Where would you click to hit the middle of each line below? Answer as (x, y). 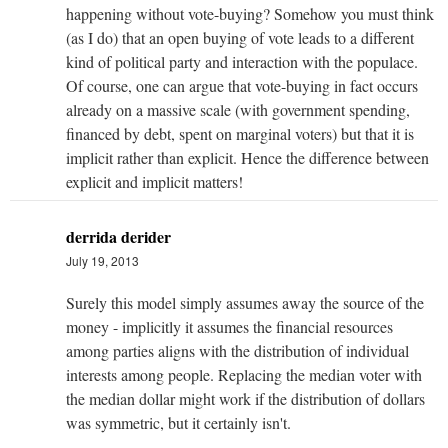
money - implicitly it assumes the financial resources (229, 326)
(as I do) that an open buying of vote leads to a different (240, 37)
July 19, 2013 (102, 260)
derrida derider (118, 236)
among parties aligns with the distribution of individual (237, 350)
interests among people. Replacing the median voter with (244, 374)
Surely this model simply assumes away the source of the (245, 302)
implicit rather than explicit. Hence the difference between (247, 157)
